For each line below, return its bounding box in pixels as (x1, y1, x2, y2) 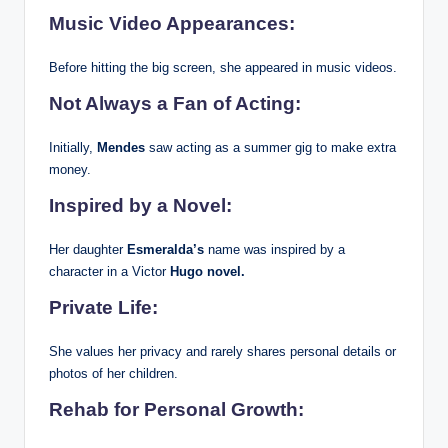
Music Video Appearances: (49, 13, 295, 35)
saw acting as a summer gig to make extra (149, 140, 396, 156)
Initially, (49, 140, 97, 156)
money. (49, 162, 91, 178)
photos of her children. (49, 366, 178, 382)
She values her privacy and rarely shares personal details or (49, 344, 396, 360)
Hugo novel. (166, 264, 245, 280)
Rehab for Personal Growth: (49, 399, 304, 421)
